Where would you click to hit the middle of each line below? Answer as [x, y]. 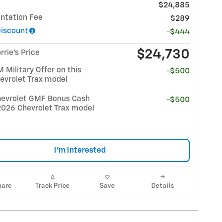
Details [162, 186]
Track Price [52, 186]
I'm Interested [80, 151]
